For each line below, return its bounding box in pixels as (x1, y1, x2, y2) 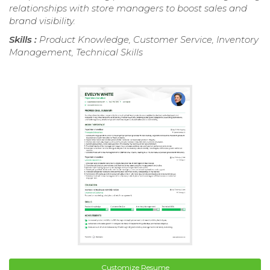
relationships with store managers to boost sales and (9, 2, 247, 14)
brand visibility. (9, 15, 75, 27)
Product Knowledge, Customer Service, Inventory (39, 34, 259, 46)
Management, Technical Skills (9, 46, 143, 58)
